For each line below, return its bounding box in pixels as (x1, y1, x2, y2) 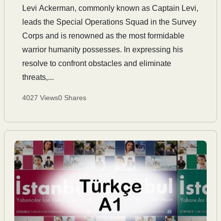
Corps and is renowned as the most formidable (22, 30, 184, 41)
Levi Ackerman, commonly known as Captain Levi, (22, 2, 198, 14)
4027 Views (22, 93, 58, 103)
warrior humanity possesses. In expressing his (22, 44, 183, 55)
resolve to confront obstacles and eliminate (22, 58, 171, 69)
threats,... (22, 72, 54, 83)
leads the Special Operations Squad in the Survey (22, 16, 196, 28)
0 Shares (58, 93, 86, 103)
